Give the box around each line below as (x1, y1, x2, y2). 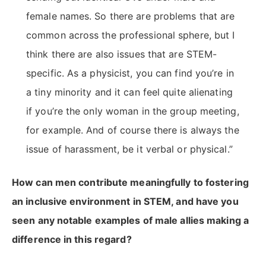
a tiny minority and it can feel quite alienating (26, 86, 233, 99)
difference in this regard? (12, 233, 132, 246)
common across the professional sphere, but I (26, 29, 235, 42)
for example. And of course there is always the (26, 124, 239, 137)
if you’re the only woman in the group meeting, (26, 105, 239, 118)
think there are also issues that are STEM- (26, 48, 217, 61)
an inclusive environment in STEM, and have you (12, 195, 239, 208)
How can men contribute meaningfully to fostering (12, 176, 249, 189)
